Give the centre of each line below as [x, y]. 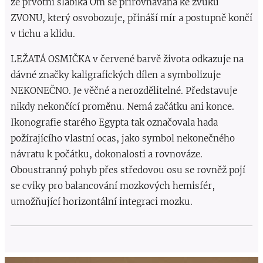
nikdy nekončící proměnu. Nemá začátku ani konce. [122, 107]
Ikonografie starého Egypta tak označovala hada [114, 123]
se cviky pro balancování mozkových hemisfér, [113, 186]
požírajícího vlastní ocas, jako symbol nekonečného [123, 139]
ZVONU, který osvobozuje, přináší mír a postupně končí [131, 18]
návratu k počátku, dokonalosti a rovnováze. [107, 154]
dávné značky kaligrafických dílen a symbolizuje [116, 75]
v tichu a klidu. [43, 34]
